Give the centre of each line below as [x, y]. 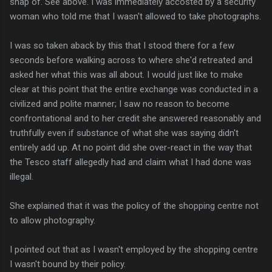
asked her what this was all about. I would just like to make [126, 74]
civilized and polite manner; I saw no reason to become [120, 104]
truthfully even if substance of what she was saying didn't [124, 133]
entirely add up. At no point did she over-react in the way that [131, 147]
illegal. [22, 176]
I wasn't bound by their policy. [68, 264]
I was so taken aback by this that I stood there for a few [122, 45]
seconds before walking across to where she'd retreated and [131, 60]
